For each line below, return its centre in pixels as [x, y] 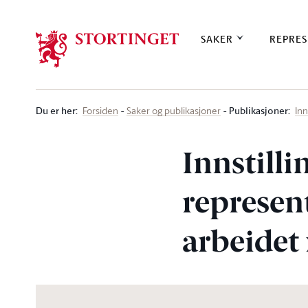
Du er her [56, 110]
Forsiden [100, 110]
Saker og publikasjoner [174, 110]
